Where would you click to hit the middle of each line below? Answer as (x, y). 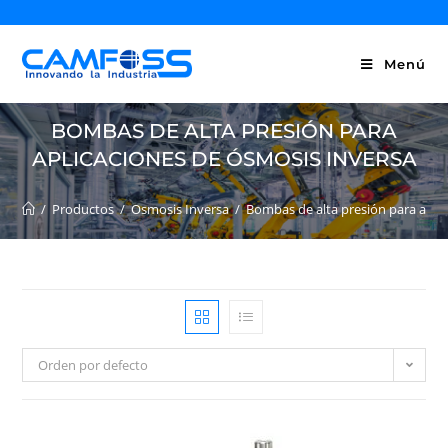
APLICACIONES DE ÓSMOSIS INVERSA (224, 159)
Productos (83, 209)
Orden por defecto (93, 365)
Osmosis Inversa (180, 209)
